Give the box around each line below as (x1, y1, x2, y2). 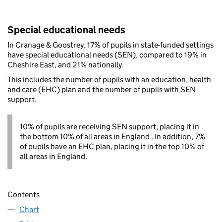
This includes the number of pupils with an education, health (7, 75, 211, 85)
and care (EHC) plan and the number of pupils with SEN (7, 85, 196, 95)
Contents (7, 189, 40, 199)
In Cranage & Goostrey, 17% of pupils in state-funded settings (7, 40, 214, 50)
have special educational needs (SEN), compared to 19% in (7, 50, 207, 60)
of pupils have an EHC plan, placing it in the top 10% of (20, 142, 204, 152)
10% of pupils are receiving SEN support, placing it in (20, 122, 199, 132)
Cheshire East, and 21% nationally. (7, 60, 124, 70)
